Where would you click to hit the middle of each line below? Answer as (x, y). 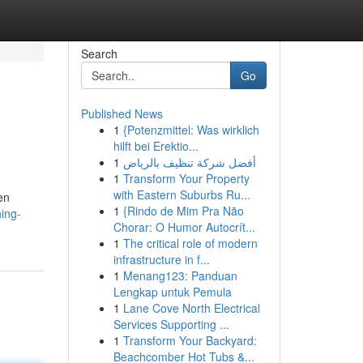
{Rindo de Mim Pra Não (183, 211)
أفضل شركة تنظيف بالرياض (189, 162)
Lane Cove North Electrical (191, 308)
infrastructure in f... (161, 259)
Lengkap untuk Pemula (172, 292)
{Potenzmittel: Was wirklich (191, 130)
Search (99, 53)
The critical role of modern (190, 243)
